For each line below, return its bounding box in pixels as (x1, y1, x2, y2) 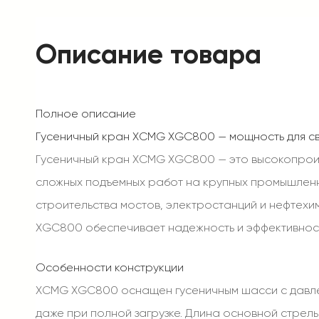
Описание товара (36, 38, 261, 70)
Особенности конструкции (36, 261, 184, 274)
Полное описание (36, 107, 136, 120)
